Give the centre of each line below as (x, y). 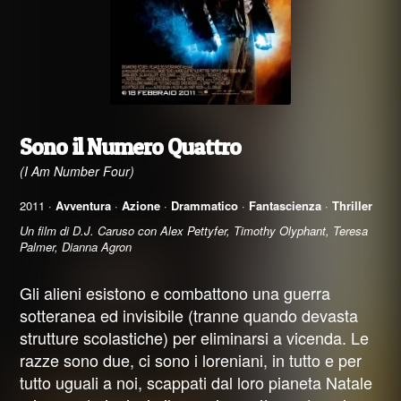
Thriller (353, 205)
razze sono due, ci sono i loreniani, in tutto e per (191, 359)
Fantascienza (286, 205)
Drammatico (205, 205)
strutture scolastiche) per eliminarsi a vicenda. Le (195, 337)
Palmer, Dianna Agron (76, 246)
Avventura (84, 205)
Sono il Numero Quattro (131, 146)
